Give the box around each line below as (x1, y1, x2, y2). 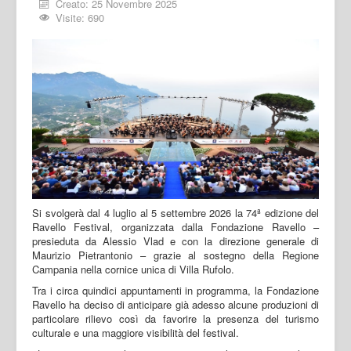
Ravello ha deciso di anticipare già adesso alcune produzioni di (32, 296, 319, 312)
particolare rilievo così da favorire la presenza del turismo (32, 310, 319, 326)
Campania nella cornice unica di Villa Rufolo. (32, 261, 234, 277)
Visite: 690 (56, 9, 105, 25)
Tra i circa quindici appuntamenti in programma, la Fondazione (32, 282, 319, 298)
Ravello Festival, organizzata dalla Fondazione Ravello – (32, 219, 319, 234)
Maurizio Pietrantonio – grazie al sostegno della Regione (32, 247, 319, 262)
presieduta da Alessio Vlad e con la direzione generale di (32, 233, 319, 248)
